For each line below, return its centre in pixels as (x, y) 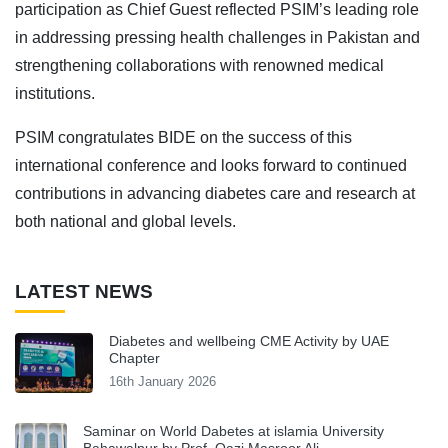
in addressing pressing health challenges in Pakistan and (217, 37)
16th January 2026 (162, 381)
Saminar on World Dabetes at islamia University (233, 430)
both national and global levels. (125, 221)
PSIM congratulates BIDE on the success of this (183, 137)
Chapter (134, 357)
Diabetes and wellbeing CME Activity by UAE (248, 340)
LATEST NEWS (84, 291)
